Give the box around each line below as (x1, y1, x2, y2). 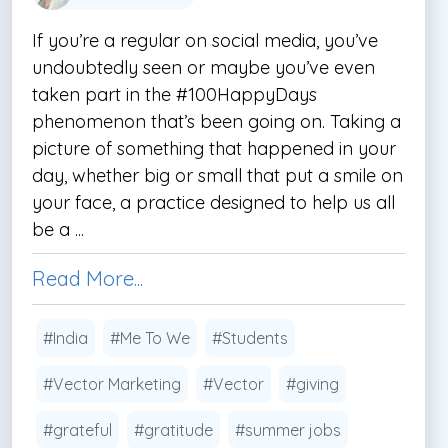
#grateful (43, 419, 112, 440)
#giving (286, 373, 339, 394)
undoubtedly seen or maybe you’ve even (32, 55, 375, 79)
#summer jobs (235, 419, 341, 440)
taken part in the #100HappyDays (32, 82, 317, 106)
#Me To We (110, 327, 190, 348)
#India (43, 327, 88, 348)
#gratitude (134, 419, 213, 440)
